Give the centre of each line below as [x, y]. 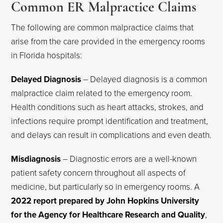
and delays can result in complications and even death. [111, 135]
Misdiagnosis [36, 159]
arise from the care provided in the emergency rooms [108, 41]
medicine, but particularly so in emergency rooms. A [106, 186]
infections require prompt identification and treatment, [110, 121]
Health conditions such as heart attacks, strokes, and [108, 107]
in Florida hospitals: [47, 55]
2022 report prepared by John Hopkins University [105, 201]
